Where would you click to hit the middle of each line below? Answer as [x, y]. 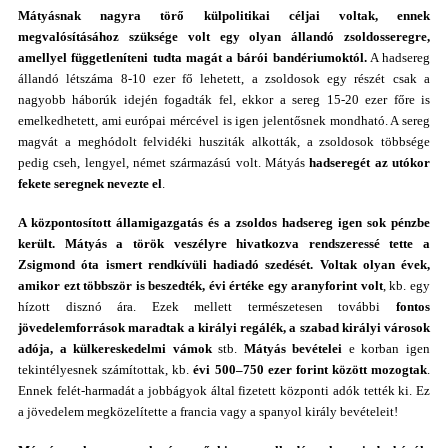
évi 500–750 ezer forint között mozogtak [310, 369]
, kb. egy [406, 285]
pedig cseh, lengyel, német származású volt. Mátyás [164, 162]
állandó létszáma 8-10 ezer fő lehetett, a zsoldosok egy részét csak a [224, 78]
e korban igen [386, 348]
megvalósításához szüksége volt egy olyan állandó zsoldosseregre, [224, 36]
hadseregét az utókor [370, 162]
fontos [413, 306]
